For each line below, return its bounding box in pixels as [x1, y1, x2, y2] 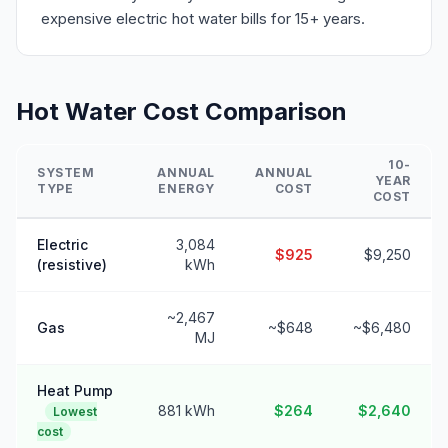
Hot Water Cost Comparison [16, 97, 347, 126]
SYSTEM [37, 165, 95, 180]
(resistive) [37, 256, 107, 273]
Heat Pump [37, 382, 113, 399]
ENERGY [158, 181, 215, 196]
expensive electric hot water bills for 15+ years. [41, 9, 365, 28]
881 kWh [158, 402, 215, 419]
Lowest [53, 404, 97, 419]
